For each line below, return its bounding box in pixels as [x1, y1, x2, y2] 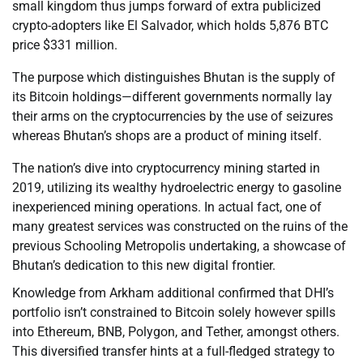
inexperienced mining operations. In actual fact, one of [12, 199, 322, 216]
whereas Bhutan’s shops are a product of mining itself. [12, 128, 322, 144]
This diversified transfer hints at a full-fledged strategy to [12, 344, 335, 360]
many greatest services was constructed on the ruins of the [12, 219, 348, 235]
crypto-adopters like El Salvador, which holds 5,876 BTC [12, 18, 328, 34]
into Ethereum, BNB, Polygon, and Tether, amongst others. [12, 324, 340, 340]
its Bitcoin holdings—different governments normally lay [12, 89, 332, 105]
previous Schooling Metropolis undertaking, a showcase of [12, 238, 346, 254]
